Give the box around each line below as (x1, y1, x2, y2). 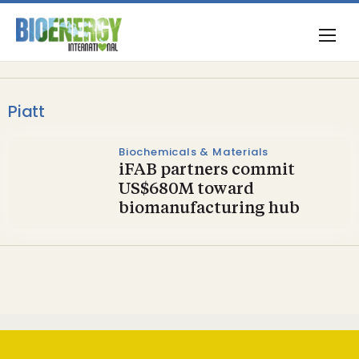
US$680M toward (119, 182, 254, 198)
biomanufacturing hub (119, 201, 300, 217)
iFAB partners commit (119, 163, 295, 179)
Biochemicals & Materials (119, 144, 269, 159)
